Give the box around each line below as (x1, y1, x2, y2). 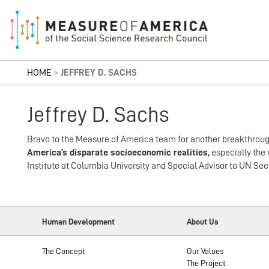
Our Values (186, 247, 223, 255)
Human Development (42, 217, 115, 226)
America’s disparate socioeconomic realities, (27, 148, 210, 157)
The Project (186, 259, 226, 267)
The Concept (42, 247, 85, 255)
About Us (186, 217, 219, 226)
